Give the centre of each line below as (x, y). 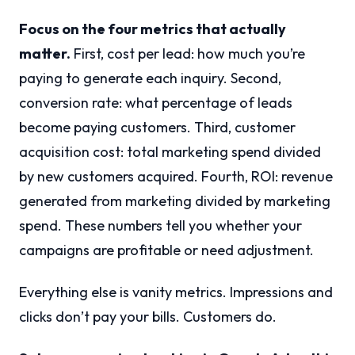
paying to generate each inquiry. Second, (150, 78)
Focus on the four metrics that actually (153, 29)
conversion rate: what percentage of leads (156, 103)
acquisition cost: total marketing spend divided (170, 152)
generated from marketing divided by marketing (175, 201)
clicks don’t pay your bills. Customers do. (148, 317)
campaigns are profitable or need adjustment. (166, 250)
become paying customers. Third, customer (157, 128)
